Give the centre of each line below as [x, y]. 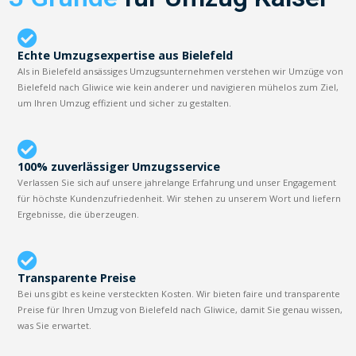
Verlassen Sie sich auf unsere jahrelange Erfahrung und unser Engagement [177, 182]
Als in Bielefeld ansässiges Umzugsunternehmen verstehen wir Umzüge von [181, 71]
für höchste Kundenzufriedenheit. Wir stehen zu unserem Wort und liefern [180, 198]
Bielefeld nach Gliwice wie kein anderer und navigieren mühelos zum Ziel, [178, 87]
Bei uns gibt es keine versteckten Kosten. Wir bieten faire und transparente [179, 293]
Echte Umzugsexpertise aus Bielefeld [126, 55]
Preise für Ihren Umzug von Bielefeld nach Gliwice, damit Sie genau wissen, [180, 309]
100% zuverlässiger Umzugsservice [119, 166]
